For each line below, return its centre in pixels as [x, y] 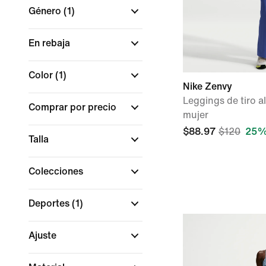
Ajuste [44, 235]
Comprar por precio [74, 107]
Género [46, 11]
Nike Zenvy [208, 86]
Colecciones [57, 171]
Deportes [50, 203]
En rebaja [50, 43]
